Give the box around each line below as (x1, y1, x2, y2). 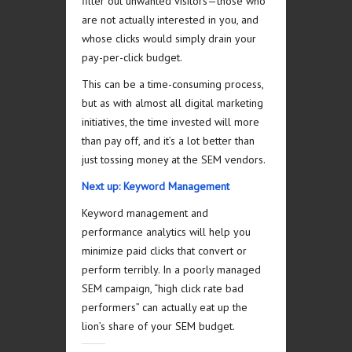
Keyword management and (82, 206, 208, 221)
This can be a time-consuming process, (82, 77, 263, 92)
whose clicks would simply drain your (82, 31, 256, 46)
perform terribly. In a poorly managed (82, 262, 261, 277)
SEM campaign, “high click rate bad (82, 281, 244, 296)
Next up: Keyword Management (82, 179, 229, 194)
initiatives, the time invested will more (82, 115, 259, 130)
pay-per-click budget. (82, 50, 182, 65)
